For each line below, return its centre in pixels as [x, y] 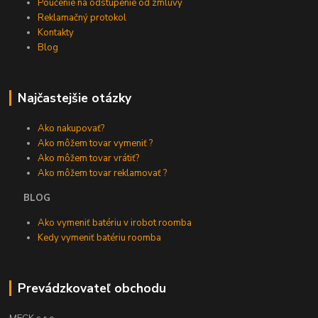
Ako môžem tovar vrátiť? [89, 158]
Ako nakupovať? [71, 128]
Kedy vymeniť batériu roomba [100, 237]
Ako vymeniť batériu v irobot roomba [115, 223]
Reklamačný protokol [82, 18]
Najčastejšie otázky [74, 98]
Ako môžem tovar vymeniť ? [95, 143]
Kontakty [56, 33]
